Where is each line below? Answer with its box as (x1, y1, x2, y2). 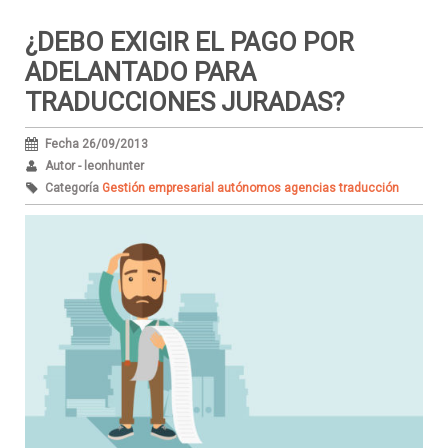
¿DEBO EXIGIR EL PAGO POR (25, 26, 354, 57)
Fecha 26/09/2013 (45, 136, 148, 151)
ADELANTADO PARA (25, 56, 256, 87)
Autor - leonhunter (45, 158, 144, 173)
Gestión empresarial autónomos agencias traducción (102, 180, 399, 195)
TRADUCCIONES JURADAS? (25, 86, 344, 117)
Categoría (45, 180, 102, 195)
